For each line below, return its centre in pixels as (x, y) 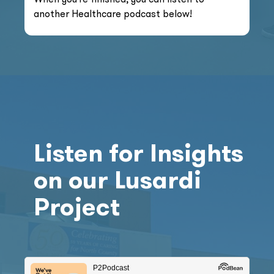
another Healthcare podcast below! (113, 13)
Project (77, 206)
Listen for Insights (139, 153)
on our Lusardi (117, 180)
